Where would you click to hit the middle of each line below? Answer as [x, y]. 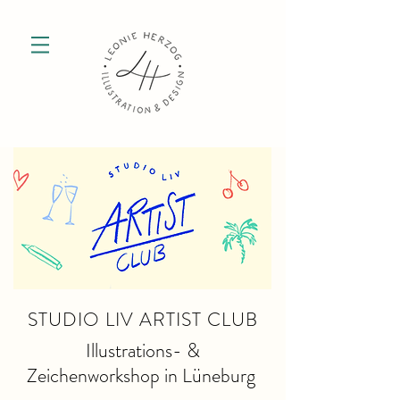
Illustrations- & [143, 350]
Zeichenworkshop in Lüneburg [143, 375]
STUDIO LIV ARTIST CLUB [143, 320]
